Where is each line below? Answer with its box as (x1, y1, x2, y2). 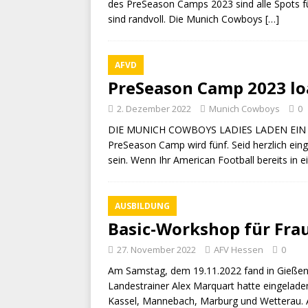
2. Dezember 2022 (117, 102, 191, 115)
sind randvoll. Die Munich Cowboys (108, 12, 265, 25)
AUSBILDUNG (115, 200, 170, 212)
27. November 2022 (117, 243, 196, 256)
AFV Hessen (214, 243, 263, 256)
